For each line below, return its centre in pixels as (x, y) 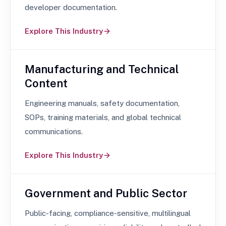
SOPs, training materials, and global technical (103, 117)
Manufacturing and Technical (102, 69)
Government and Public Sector (106, 193)
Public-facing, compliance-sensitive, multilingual (108, 213)
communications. (54, 131)
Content (46, 83)
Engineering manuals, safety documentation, (102, 103)
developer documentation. (71, 7)
